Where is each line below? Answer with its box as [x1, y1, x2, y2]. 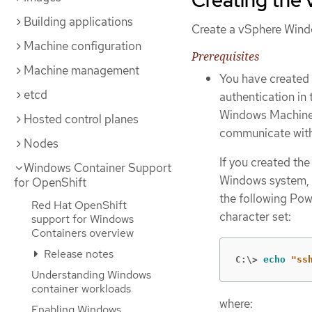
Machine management [24, 63, 139, 78]
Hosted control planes [24, 111, 139, 127]
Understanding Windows [31, 267, 151, 282]
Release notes [41, 247, 114, 261]
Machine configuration [24, 38, 141, 54]
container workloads [31, 281, 131, 296]
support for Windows [31, 212, 134, 226]
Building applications [24, 14, 133, 29]
